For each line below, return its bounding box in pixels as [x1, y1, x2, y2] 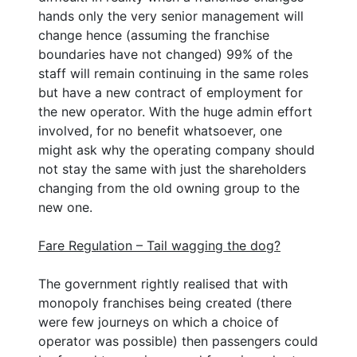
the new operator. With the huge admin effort [38, 103, 312, 120]
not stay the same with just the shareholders [38, 160, 306, 177]
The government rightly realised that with [38, 275, 288, 292]
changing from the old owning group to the [38, 179, 300, 196]
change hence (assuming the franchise [38, 26, 269, 43]
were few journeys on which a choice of [38, 313, 279, 330]
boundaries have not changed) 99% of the [38, 45, 292, 62]
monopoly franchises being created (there [38, 294, 292, 311]
